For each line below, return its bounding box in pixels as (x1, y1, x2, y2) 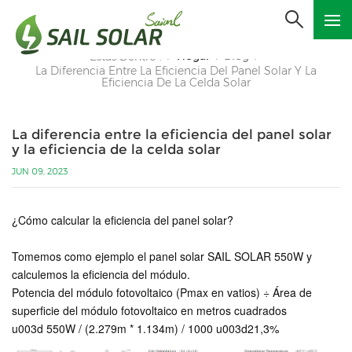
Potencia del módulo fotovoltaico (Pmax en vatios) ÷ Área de (12, 284, 312, 300)
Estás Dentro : (90, 49, 162, 64)
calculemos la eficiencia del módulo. (12, 266, 190, 282)
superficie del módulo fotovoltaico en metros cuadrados (12, 302, 287, 318)
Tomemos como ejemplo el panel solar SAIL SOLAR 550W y (12, 248, 312, 264)
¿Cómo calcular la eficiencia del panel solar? (12, 212, 233, 228)
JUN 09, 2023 (12, 167, 68, 177)
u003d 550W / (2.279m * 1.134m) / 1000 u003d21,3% (12, 321, 279, 336)
